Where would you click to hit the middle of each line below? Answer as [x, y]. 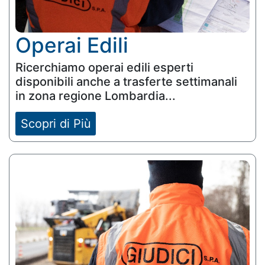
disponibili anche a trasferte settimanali [126, 82]
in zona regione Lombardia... [96, 96]
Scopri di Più [56, 123]
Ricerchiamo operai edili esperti [104, 68]
